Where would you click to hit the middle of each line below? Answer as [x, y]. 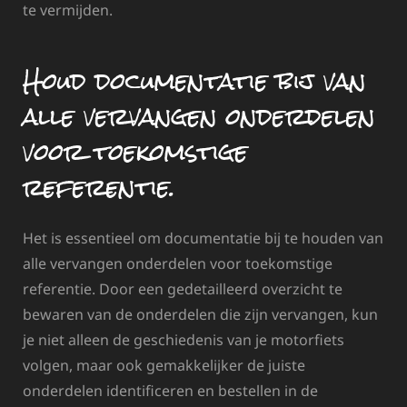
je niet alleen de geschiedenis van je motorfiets [184, 340]
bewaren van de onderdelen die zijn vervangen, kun [200, 315]
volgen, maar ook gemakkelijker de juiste [164, 366]
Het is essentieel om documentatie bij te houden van [203, 238]
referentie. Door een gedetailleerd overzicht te [183, 289]
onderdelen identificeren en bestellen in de [170, 391]
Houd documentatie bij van [194, 80]
